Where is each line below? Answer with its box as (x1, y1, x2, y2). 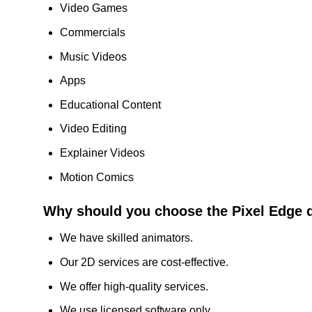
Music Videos (60, 50, 127, 63)
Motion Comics (60, 171, 134, 183)
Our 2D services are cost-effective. (60, 256, 228, 268)
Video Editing (60, 123, 127, 135)
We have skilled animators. (60, 232, 193, 244)
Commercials (60, 26, 125, 38)
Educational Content (60, 98, 161, 111)
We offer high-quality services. (60, 280, 208, 292)
